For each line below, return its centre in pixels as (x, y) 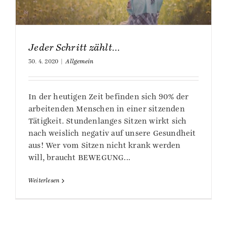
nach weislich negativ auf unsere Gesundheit (112, 134)
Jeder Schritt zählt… (74, 48)
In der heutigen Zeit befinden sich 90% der (109, 97)
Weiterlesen (44, 181)
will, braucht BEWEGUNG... (79, 158)
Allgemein (80, 62)
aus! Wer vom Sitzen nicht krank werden (105, 146)
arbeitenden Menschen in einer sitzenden (107, 109)
